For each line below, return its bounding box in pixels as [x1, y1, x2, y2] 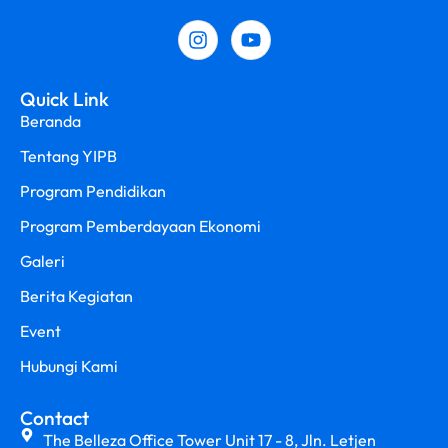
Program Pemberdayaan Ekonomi [20, 215, 261, 236]
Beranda [20, 110, 81, 131]
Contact [20, 405, 89, 430]
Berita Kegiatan [20, 285, 133, 306]
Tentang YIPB [20, 145, 117, 166]
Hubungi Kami [20, 355, 118, 376]
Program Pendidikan [20, 180, 166, 201]
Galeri [20, 250, 65, 271]
